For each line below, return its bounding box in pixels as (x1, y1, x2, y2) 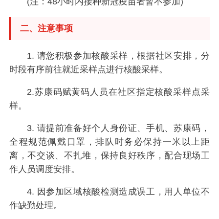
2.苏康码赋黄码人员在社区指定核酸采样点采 (26, 87, 210, 97)
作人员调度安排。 (9, 164, 80, 175)
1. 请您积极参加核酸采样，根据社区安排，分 (26, 51, 210, 61)
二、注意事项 (20, 23, 73, 34)
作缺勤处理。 (9, 200, 63, 210)
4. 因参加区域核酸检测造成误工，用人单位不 (26, 187, 210, 197)
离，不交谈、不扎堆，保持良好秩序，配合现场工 (9, 151, 210, 161)
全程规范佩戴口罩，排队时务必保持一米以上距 (9, 137, 210, 147)
